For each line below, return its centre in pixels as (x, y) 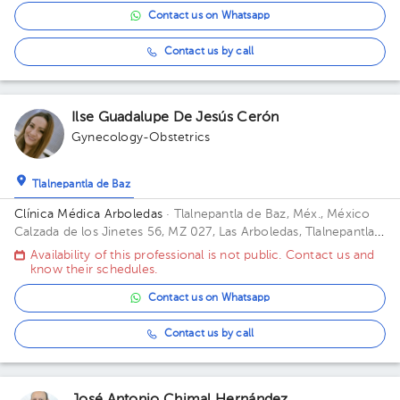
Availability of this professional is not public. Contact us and (203, 255)
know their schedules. (94, 270)
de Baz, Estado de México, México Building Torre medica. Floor (200, 250)
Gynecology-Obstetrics (141, 137)
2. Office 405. (54, 268)
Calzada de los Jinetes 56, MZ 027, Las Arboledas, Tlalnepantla (195, 232)
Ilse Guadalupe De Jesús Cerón (175, 118)
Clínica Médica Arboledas (89, 214)
